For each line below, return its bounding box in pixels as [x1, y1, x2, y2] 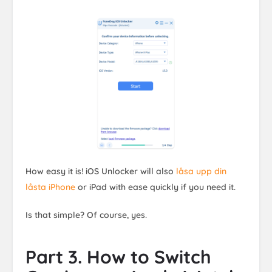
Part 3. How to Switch [25, 245, 211, 268]
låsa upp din [176, 165, 226, 177]
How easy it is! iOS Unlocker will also [25, 165, 176, 177]
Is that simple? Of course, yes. [25, 209, 147, 220]
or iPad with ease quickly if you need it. [75, 181, 236, 192]
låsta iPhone [25, 181, 75, 192]
